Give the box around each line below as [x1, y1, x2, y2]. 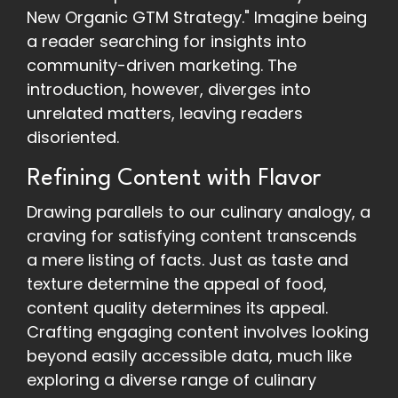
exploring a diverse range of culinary [27, 369, 316, 392]
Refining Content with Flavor [27, 167, 321, 191]
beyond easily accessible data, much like [27, 345, 352, 368]
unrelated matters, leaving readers [27, 102, 303, 125]
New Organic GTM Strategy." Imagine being [27, 6, 367, 29]
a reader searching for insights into [27, 30, 306, 53]
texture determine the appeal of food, [27, 273, 327, 296]
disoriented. [27, 126, 119, 149]
